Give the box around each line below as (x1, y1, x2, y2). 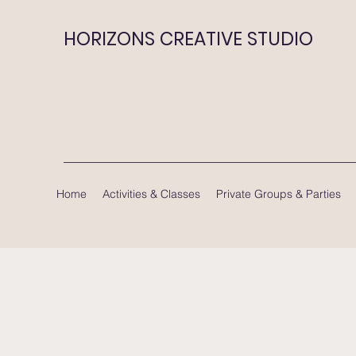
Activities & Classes (103, 186, 200, 201)
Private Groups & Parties (216, 186, 341, 201)
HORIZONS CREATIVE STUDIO (64, 26, 313, 52)
